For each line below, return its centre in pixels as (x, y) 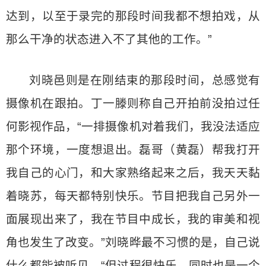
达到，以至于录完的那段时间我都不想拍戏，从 (133, 16)
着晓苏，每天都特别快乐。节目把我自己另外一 (133, 196)
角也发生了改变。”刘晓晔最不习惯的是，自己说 (133, 242)
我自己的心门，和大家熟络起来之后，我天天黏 (133, 173)
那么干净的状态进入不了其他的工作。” (109, 39)
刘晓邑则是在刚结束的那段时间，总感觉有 (145, 80)
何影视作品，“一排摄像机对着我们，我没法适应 (133, 126)
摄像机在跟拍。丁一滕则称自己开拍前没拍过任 (133, 103)
